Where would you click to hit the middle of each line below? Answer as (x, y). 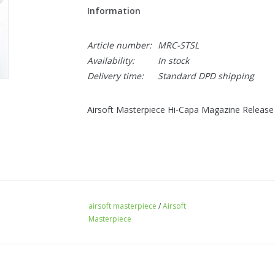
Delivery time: (115, 76)
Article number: (119, 45)
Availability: (110, 60)
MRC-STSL (178, 45)
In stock (173, 60)
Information (114, 11)
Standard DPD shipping (206, 76)
